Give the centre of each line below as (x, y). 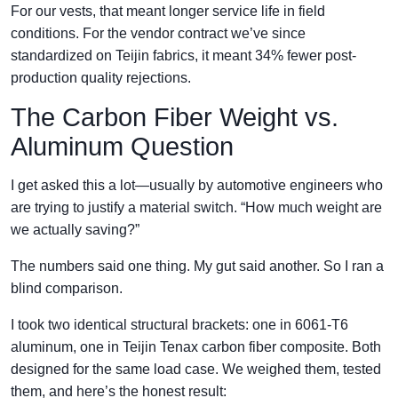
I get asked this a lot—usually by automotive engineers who (197, 185)
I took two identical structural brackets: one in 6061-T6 (179, 325)
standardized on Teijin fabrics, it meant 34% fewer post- (183, 56)
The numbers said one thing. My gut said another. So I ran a (197, 266)
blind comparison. (67, 288)
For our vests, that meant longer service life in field (168, 11)
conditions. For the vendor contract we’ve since (158, 33)
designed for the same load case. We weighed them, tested (196, 369)
